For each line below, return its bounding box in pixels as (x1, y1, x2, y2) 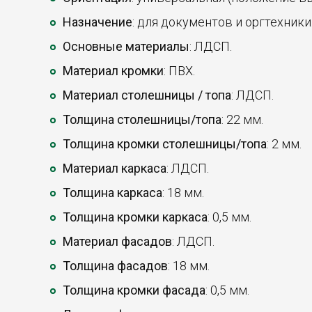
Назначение (63, 15, 132, 30)
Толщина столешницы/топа (63, 112, 221, 127)
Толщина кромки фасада (63, 283, 205, 298)
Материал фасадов (63, 234, 172, 249)
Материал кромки (63, 63, 164, 79)
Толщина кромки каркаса (63, 210, 208, 225)
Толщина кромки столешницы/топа (63, 136, 267, 152)
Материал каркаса (63, 161, 166, 176)
